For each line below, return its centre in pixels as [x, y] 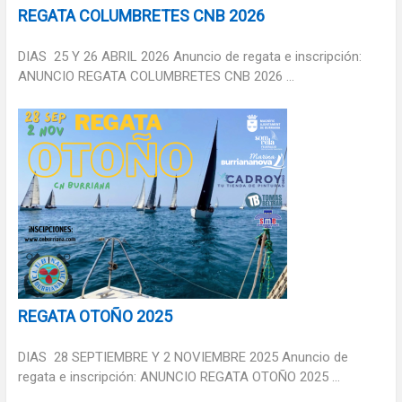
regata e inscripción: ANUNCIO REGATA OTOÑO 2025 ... [179, 376]
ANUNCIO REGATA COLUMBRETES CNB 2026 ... [156, 76]
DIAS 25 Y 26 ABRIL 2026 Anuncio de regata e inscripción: [189, 56]
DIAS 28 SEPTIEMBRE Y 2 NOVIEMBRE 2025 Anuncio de [183, 357]
